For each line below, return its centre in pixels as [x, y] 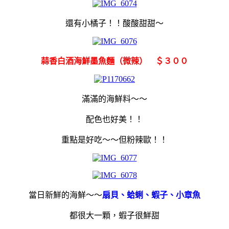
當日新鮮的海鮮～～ [65, 195]
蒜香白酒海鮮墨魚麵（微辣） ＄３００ [114, 61]
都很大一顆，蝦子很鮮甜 [114, 215]
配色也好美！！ [114, 119]
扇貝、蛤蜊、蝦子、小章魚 [151, 195]
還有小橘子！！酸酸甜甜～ [114, 23]
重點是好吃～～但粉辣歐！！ [114, 140]
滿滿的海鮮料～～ [114, 99]
